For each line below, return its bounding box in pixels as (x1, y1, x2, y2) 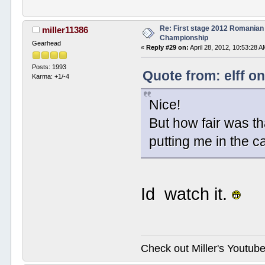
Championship (160, 34, 209, 43)
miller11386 (41, 25, 88, 35)
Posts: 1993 (32, 63, 67, 71)
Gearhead (32, 40, 62, 47)
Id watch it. (141, 184, 232, 203)
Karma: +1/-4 (32, 73, 70, 80)
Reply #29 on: (146, 44, 189, 51)
